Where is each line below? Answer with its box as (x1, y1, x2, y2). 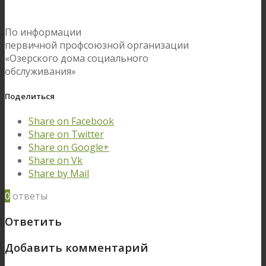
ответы (12, 189, 47, 203)
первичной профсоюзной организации (5, 38, 189, 52)
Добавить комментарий (5, 239, 148, 255)
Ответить (5, 213, 62, 229)
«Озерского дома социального (5, 51, 148, 65)
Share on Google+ (28, 141, 109, 154)
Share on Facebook (28, 115, 114, 128)
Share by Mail (28, 167, 89, 180)
